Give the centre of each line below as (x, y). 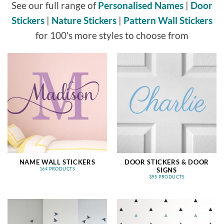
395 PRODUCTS (167, 177)
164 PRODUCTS (57, 169)
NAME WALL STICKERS (57, 162)
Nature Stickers (84, 20)
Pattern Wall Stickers (168, 20)
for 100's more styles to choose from (112, 35)
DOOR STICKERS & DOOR (167, 162)
